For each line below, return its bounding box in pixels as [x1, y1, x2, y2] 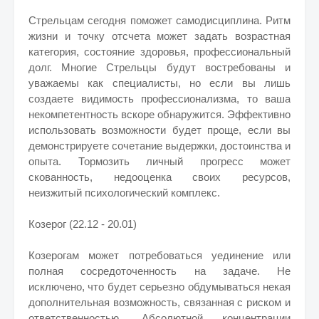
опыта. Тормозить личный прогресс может [28, 155, 291, 167]
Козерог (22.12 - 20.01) [28, 218, 137, 230]
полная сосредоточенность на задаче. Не [28, 265, 291, 277]
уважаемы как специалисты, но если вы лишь [28, 77, 291, 89]
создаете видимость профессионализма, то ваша [28, 93, 291, 105]
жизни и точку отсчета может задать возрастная [28, 30, 291, 42]
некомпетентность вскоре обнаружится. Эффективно [28, 108, 291, 120]
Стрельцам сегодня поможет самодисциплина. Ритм [28, 14, 291, 26]
